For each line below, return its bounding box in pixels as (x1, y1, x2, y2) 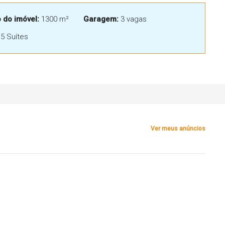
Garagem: (83, 15, 119, 24)
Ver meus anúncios (151, 125, 205, 132)
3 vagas (119, 15, 147, 24)
